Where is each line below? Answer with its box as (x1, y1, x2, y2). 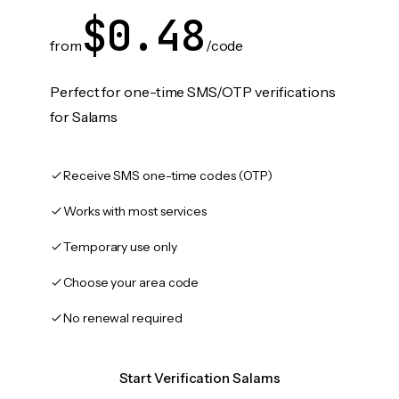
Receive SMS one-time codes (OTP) (63, 167, 273, 183)
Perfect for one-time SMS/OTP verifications (50, 83, 336, 101)
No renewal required (63, 310, 183, 326)
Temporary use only (63, 239, 177, 255)
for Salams (50, 108, 118, 126)
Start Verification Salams (118, 370, 281, 387)
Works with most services (63, 203, 208, 219)
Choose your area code (63, 274, 199, 290)
